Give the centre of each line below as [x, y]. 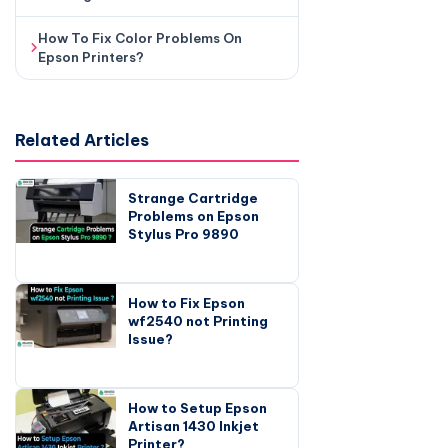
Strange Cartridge [193, 197]
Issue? [150, 338]
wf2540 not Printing [198, 320]
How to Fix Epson [186, 302]
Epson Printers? [91, 56]
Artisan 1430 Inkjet [193, 425]
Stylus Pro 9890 [183, 233]
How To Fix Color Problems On [140, 37]
